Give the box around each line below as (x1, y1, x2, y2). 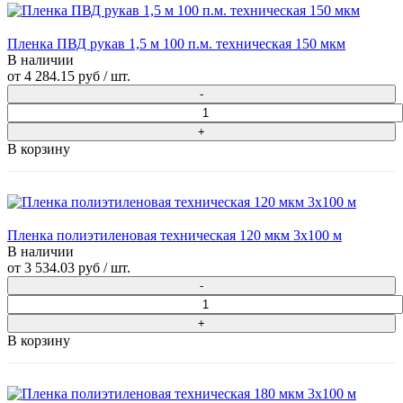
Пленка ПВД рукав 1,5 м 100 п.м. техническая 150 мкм (7, 36, 345, 52)
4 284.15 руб (24, 68, 100, 85)
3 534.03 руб (24, 260, 100, 276)
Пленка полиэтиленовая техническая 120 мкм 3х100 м (7, 228, 342, 244)
